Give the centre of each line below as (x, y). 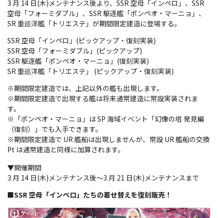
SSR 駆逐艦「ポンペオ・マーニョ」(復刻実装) (78, 61)
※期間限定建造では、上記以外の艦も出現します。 (85, 88)
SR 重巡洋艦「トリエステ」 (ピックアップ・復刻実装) (91, 71)
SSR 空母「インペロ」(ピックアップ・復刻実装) (82, 41)
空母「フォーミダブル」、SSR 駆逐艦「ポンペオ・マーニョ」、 (106, 13)
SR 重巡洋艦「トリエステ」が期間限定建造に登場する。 (94, 24)
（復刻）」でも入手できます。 (55, 129)
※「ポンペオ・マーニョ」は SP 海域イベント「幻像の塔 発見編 (106, 119)
